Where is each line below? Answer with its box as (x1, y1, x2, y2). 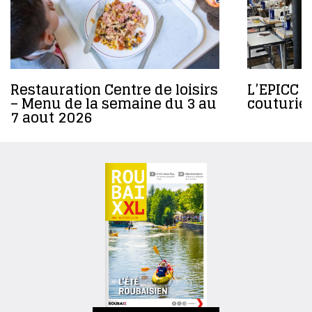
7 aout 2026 (10, 105, 92, 130)
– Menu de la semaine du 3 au (10, 91, 217, 116)
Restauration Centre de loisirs (10, 77, 218, 102)
